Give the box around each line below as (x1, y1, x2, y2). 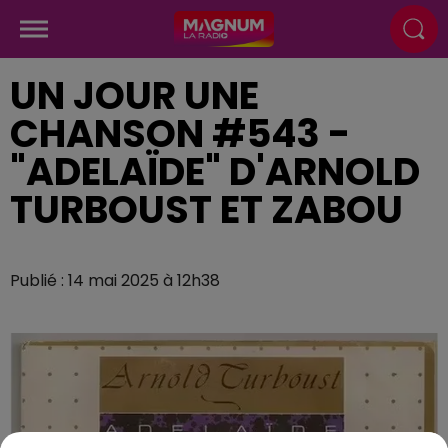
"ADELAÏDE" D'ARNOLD (10, 145, 420, 198)
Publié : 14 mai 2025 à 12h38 (10, 269, 220, 292)
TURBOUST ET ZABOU (10, 183, 403, 236)
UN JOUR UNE (10, 69, 259, 122)
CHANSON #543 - (10, 107, 350, 160)
